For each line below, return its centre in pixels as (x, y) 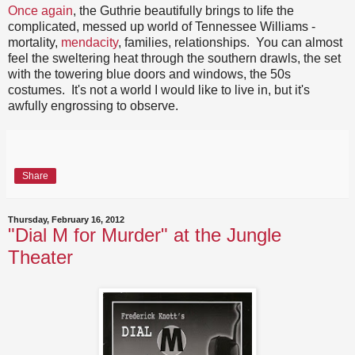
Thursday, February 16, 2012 (66, 220)
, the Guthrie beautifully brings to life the (183, 11)
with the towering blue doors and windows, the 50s (149, 74)
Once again (40, 11)
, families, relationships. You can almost (230, 43)
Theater (40, 258)
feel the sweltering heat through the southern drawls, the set (174, 59)
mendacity (90, 43)
